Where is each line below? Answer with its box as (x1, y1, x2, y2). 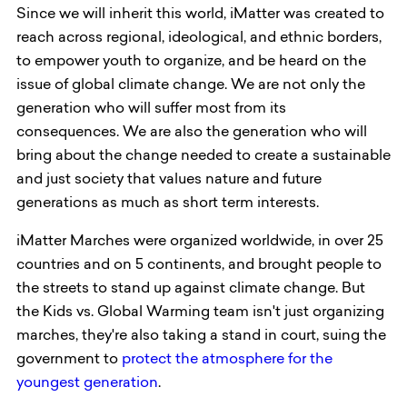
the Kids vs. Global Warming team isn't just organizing (16, 305, 384, 320)
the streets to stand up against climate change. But (16, 282, 365, 296)
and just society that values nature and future (16, 173, 322, 187)
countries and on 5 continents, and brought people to (16, 258, 382, 273)
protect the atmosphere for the (122, 352, 333, 367)
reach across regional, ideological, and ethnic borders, (16, 31, 382, 45)
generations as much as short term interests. (16, 196, 319, 211)
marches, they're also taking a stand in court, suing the (16, 329, 386, 343)
